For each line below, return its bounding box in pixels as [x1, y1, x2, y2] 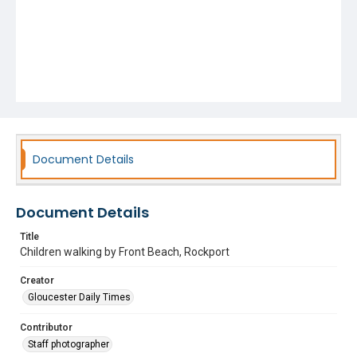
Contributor [20, 322, 73, 333]
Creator [20, 275, 54, 286]
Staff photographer [28, 339, 109, 350]
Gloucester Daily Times [28, 292, 131, 303]
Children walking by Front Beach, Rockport [20, 245, 229, 258]
